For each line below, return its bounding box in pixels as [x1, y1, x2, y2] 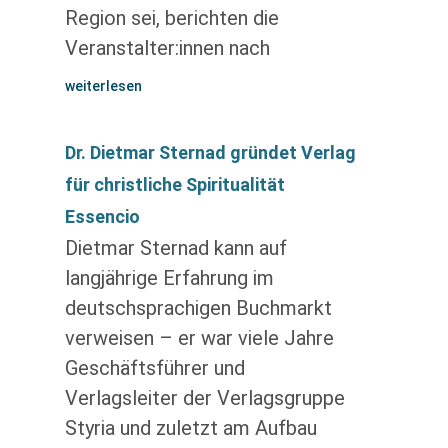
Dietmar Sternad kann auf [64, 236, 287, 260]
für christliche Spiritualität [64, 174, 285, 195]
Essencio [64, 206, 140, 227]
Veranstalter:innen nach [64, 36, 270, 60]
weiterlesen [64, 78, 142, 94]
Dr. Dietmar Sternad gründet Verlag [64, 142, 356, 163]
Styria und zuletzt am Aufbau [64, 416, 317, 440]
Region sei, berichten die [64, 6, 279, 30]
